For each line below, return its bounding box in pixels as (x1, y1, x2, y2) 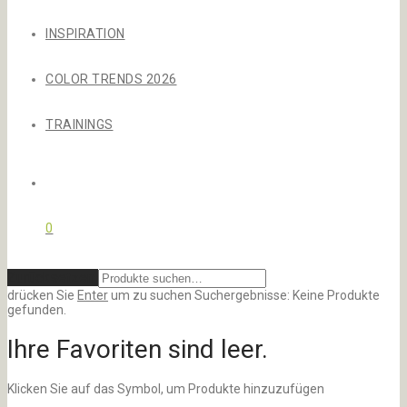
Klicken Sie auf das (7, 381, 117, 396)
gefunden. (7, 303, 66, 317)
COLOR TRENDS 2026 (45, 72, 177, 86)
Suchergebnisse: (194, 288, 290, 303)
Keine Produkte (293, 288, 380, 303)
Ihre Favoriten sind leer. (7, 333, 268, 364)
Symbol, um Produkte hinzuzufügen (117, 381, 324, 396)
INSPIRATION (45, 26, 125, 41)
